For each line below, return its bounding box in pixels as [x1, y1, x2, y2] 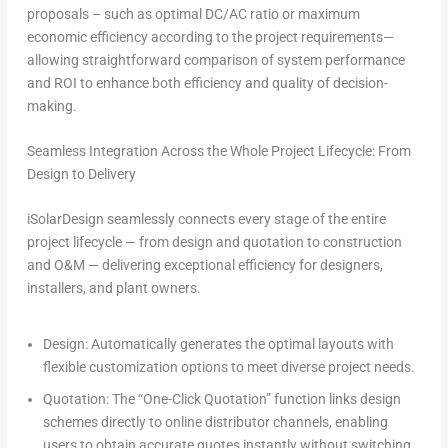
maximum [297, 5, 360, 22]
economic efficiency [26, 28, 148, 45]
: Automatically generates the [84, 335, 268, 352]
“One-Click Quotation [137, 391, 266, 408]
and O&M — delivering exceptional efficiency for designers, [26, 257, 383, 274]
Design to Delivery [26, 165, 136, 182]
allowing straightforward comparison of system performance [26, 51, 405, 68]
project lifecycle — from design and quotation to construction [26, 234, 402, 251]
